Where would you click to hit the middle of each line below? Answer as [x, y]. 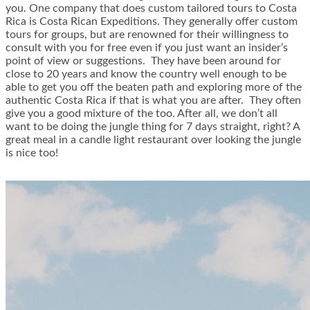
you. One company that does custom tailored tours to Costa [151, 9]
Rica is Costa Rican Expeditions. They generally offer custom [152, 22]
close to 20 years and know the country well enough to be [146, 74]
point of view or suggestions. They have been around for [143, 61]
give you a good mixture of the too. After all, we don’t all [142, 114]
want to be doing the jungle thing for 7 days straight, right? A [153, 127]
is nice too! [32, 153]
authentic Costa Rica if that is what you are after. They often [153, 101]
